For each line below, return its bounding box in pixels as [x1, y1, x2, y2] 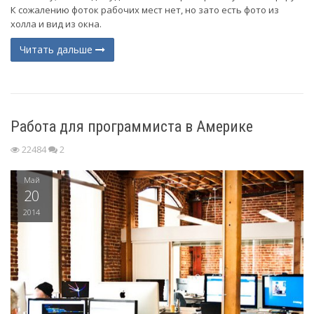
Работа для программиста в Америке [11, 118, 253, 135]
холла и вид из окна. [11, 18, 104, 30]
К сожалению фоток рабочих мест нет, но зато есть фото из [11, 4, 279, 16]
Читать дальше [20, 43, 95, 56]
